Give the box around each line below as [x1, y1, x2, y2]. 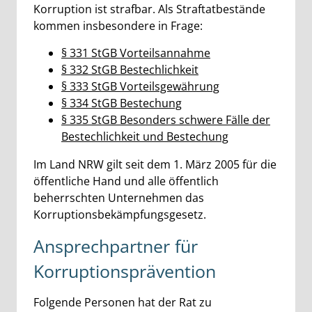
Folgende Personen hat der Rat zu [33, 295, 212, 310]
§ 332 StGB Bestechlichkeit [61, 62, 198, 77]
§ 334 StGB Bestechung [61, 95, 182, 111]
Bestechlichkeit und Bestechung [61, 129, 228, 144]
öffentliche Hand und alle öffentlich [33, 173, 219, 189]
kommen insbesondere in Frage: [33, 18, 203, 33]
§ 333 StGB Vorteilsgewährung [61, 79, 219, 94]
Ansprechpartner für [33, 234, 198, 258]
